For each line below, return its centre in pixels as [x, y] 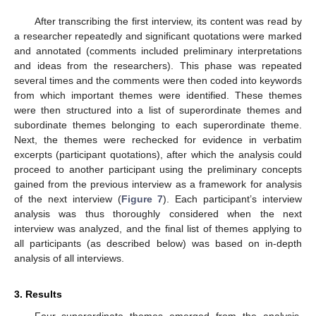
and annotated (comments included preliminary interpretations [158, 50]
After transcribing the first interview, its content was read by [168, 21]
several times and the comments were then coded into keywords [158, 80]
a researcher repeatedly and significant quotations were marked [158, 36]
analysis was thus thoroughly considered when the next [158, 213]
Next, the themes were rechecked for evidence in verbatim [158, 139]
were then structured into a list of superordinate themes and [158, 110]
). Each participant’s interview [232, 199]
